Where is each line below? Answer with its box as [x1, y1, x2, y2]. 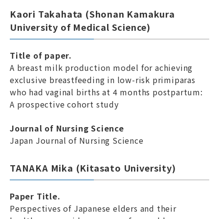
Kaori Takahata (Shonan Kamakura [10, 7, 175, 20]
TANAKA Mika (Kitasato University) [10, 161, 176, 174]
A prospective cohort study [10, 98, 119, 110]
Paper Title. [10, 190, 61, 202]
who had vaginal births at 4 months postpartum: [10, 86, 203, 98]
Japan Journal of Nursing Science [10, 134, 144, 146]
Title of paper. [10, 49, 72, 61]
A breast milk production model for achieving [10, 62, 193, 73]
